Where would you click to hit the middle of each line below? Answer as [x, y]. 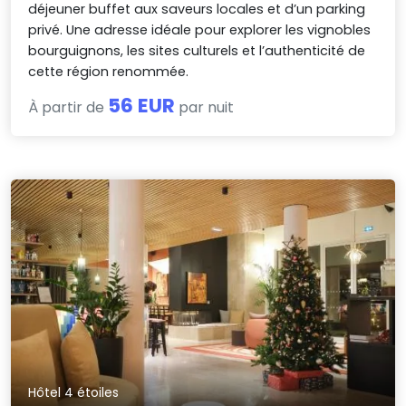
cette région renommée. [109, 71]
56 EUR [142, 105]
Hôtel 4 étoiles [74, 393]
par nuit [205, 107]
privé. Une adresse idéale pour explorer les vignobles [200, 29]
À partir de [68, 107]
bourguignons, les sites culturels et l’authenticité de [197, 50]
